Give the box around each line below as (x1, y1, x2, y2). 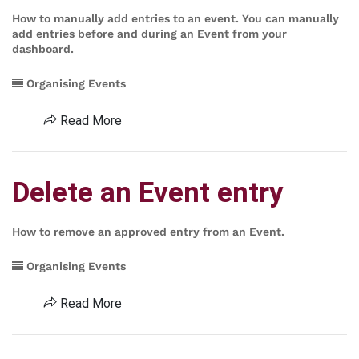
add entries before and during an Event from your (12, 27, 287, 40)
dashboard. (12, 42, 74, 55)
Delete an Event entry (12, 176, 284, 209)
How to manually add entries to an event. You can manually (12, 12, 339, 25)
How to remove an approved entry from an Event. (12, 225, 284, 238)
